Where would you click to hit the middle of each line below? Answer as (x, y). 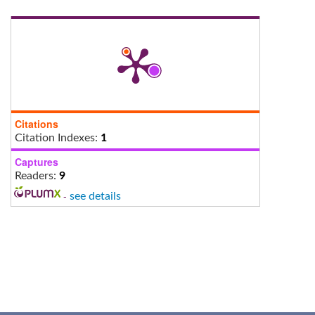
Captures (37, 161)
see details (95, 196)
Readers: (37, 175)
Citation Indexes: (58, 137)
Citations (37, 123)
